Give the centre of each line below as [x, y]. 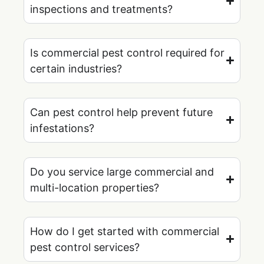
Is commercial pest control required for [127, 52]
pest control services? [85, 247]
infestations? [62, 128]
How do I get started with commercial [125, 231]
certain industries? [76, 68]
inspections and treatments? [101, 9]
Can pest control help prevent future [121, 112]
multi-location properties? [95, 187]
